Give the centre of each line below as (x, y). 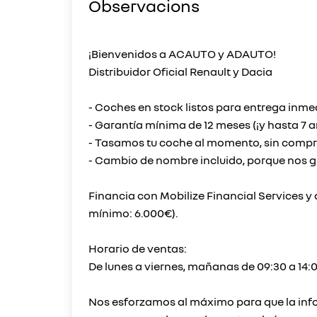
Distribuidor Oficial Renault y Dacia (180, 71)
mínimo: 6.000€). (133, 213)
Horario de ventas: (138, 248)
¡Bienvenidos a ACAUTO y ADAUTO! (182, 54)
